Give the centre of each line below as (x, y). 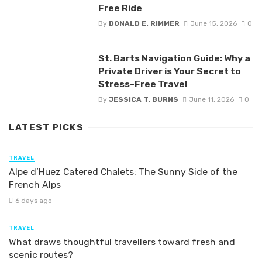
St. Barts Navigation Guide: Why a (174, 58)
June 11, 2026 (211, 100)
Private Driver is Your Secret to (169, 71)
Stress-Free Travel (142, 84)
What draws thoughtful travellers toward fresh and (122, 242)
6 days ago (33, 200)
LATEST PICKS (46, 128)
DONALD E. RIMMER (144, 24)
